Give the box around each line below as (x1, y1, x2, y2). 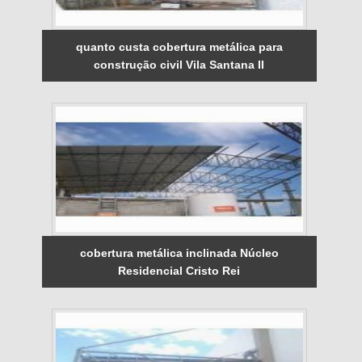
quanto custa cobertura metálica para (75, 40, 283, 53)
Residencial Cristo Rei (118, 263, 241, 277)
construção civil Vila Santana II (94, 57, 265, 71)
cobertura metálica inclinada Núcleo (79, 246, 279, 259)
